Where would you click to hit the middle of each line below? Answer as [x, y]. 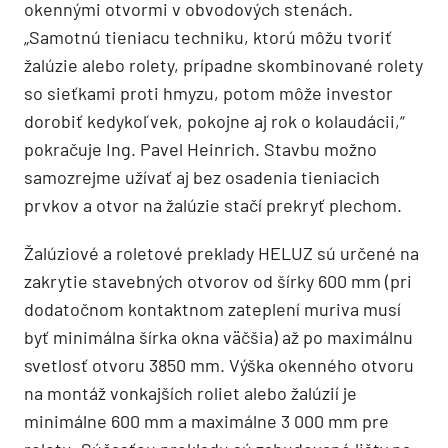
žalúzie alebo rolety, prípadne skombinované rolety [223, 65]
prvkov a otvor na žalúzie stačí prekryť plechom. [213, 205]
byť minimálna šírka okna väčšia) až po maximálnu [218, 337]
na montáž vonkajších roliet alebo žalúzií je [190, 393]
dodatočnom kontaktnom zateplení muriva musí [212, 309]
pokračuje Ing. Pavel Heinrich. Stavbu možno [200, 149]
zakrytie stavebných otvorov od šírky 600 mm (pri [218, 281]
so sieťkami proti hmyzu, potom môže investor [208, 93]
